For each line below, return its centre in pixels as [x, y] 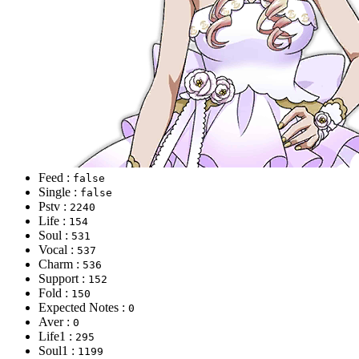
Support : [63, 278]
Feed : [56, 177]
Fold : [55, 292]
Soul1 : [58, 350]
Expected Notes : [83, 307]
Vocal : [58, 249]
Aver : [56, 321]
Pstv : [54, 206]
